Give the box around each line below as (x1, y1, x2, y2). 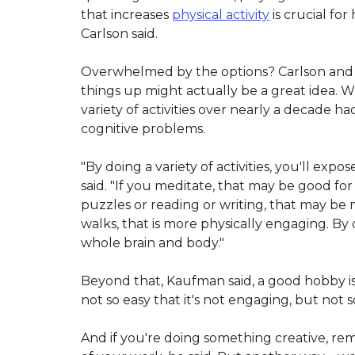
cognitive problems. (81, 120, 205, 136)
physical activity (172, 6, 269, 22)
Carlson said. (81, 25, 158, 41)
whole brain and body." (81, 235, 224, 250)
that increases (81, 6, 172, 22)
